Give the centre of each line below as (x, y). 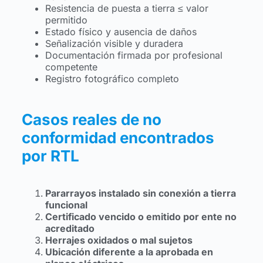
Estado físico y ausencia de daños (121, 31)
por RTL (50, 156)
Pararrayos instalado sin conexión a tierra (140, 193)
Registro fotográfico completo (112, 78)
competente (71, 67)
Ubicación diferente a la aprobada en (129, 252)
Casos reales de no (91, 119)
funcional (66, 205)
